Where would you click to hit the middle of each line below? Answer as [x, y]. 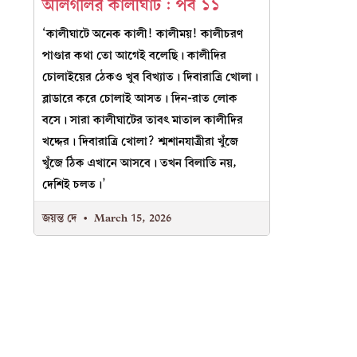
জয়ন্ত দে [61, 218]
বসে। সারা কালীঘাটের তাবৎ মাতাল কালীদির [143, 120]
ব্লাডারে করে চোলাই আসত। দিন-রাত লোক [140, 99]
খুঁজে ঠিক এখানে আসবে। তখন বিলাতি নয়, [139, 163]
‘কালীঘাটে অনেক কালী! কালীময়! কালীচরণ [143, 34]
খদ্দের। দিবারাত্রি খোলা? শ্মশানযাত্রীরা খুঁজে [140, 142]
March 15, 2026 [131, 218]
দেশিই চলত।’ [74, 185]
